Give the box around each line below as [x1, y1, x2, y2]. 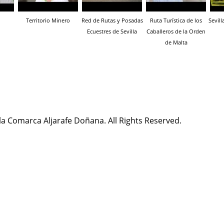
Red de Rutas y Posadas [81, 16, 143, 24]
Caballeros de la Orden [146, 27, 205, 35]
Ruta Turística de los [150, 16, 202, 24]
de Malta [164, 38, 187, 46]
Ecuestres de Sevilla [87, 27, 137, 35]
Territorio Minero [26, 16, 70, 24]
